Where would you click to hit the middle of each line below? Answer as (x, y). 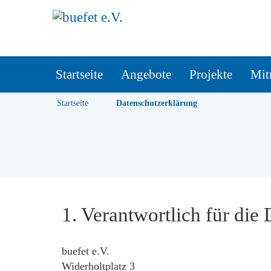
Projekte (211, 74)
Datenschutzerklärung (157, 103)
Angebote (146, 74)
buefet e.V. (86, 251)
